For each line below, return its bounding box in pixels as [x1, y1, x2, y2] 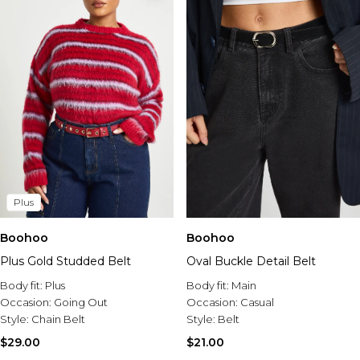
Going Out [54, 296, 108, 309]
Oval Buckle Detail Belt [186, 254, 316, 269]
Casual [240, 296, 274, 309]
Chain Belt [31, 313, 85, 326]
